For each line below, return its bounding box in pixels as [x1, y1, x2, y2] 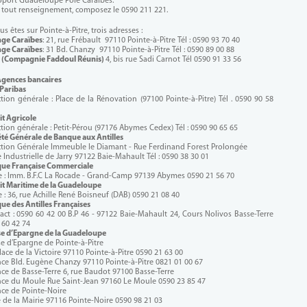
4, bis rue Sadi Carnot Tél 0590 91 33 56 [106, 55, 241, 64]
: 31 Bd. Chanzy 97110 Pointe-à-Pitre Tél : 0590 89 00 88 [42, 45, 234, 54]
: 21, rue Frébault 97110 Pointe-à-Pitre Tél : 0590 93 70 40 [42, 36, 240, 45]
